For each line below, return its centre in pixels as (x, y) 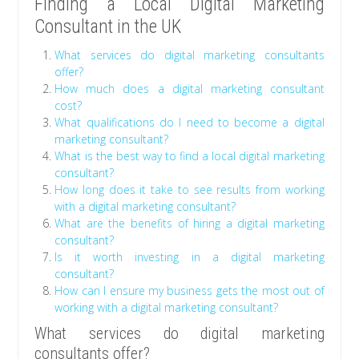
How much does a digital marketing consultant (190, 89)
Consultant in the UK (108, 27)
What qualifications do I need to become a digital (190, 123)
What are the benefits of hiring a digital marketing (190, 224)
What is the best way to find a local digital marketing (190, 156)
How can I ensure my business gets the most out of (190, 291)
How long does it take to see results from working (190, 190)
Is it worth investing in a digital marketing (190, 257)
